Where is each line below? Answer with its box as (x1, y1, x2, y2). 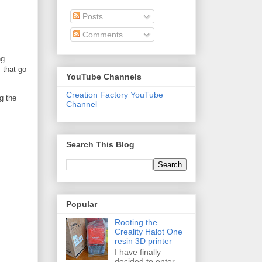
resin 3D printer (114, 236, 172, 246)
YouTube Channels (66, 72, 142, 82)
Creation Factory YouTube (66, 90, 163, 100)
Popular (66, 199, 97, 209)
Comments (80, 29, 123, 39)
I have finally (114, 247, 161, 257)
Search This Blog (66, 139, 135, 149)
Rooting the (114, 217, 157, 227)
